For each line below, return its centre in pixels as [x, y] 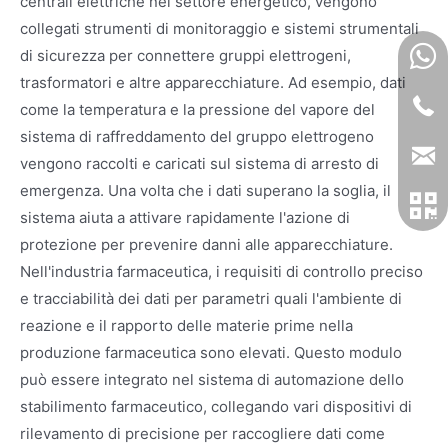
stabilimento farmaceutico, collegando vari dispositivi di [216, 406]
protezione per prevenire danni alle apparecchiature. [206, 244]
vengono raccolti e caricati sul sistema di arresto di [199, 163]
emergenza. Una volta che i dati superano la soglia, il [205, 190]
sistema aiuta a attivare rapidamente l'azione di [185, 217]
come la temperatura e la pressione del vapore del [197, 109]
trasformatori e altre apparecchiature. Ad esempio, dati [213, 82]
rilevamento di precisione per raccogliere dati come [202, 433]
